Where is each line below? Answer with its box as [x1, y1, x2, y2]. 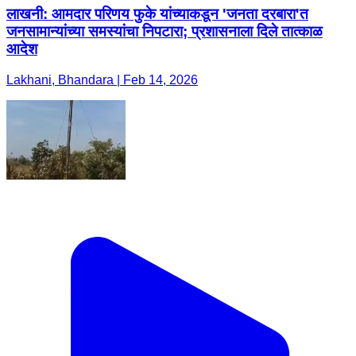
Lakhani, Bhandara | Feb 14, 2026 [6, 73, 198, 87]
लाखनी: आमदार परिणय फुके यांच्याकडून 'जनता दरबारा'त [6, 6, 308, 23]
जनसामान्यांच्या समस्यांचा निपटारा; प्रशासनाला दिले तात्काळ [6, 23, 323, 41]
